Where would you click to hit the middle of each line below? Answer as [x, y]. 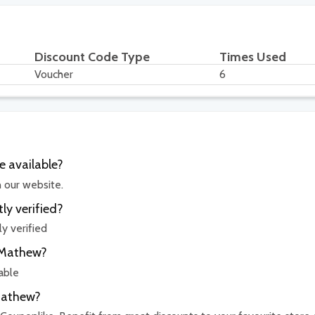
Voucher [54, 75]
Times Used [253, 57]
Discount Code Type [92, 57]
